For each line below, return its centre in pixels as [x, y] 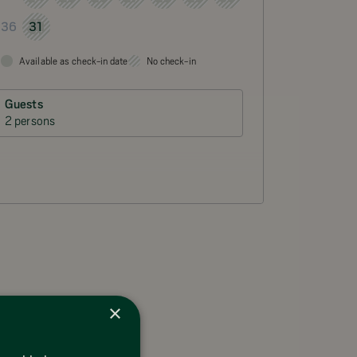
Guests [24, 104]
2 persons [30, 121]
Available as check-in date [74, 61]
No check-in [171, 61]
